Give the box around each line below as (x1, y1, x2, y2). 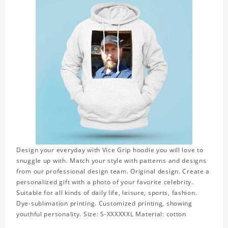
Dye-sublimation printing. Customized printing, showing (16, 199, 192, 208)
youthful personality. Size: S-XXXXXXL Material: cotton (16, 210, 186, 219)
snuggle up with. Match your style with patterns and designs (16, 156, 207, 165)
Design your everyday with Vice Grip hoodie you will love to (16, 146, 204, 155)
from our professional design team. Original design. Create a (16, 167, 210, 176)
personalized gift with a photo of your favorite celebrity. (16, 178, 193, 187)
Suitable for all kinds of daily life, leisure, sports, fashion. (16, 188, 197, 197)
